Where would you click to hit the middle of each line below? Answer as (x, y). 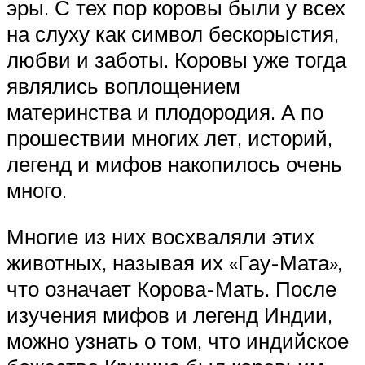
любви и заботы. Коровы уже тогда (176, 59)
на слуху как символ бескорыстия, (173, 33)
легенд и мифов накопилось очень (174, 163)
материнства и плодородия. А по (165, 111)
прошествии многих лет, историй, (169, 137)
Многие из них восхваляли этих (161, 237)
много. (37, 189)
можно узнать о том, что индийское (178, 341)
